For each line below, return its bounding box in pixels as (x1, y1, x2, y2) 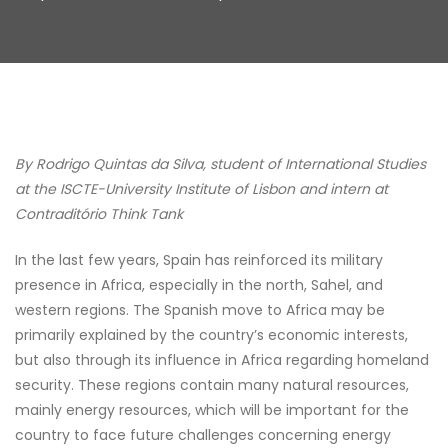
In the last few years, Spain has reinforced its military (15, 250, 383, 270)
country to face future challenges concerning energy (15, 425, 391, 445)
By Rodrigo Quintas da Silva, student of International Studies (15, 154, 426, 174)
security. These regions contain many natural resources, (15, 375, 409, 395)
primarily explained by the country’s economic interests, (15, 325, 408, 345)
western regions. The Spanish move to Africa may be (15, 300, 385, 320)
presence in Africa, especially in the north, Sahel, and (15, 275, 383, 295)
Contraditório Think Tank (15, 204, 183, 224)
